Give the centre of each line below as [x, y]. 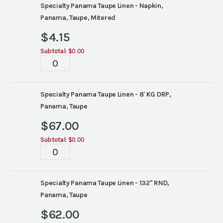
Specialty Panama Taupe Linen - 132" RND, [105, 183]
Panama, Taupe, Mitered [78, 18]
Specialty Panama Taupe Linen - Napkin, [102, 6]
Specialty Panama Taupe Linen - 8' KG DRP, [106, 94]
